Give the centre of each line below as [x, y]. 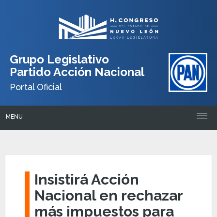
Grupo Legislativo [59, 59]
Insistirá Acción [87, 179]
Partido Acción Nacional [77, 72]
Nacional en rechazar [109, 195]
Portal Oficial [36, 87]
